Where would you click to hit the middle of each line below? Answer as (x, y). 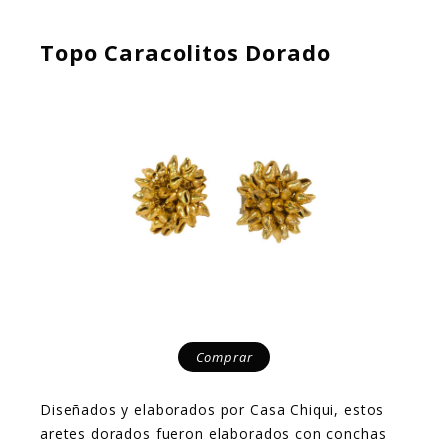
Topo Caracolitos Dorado (185, 52)
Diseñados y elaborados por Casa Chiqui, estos (212, 409)
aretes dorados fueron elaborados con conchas (213, 433)
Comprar (224, 356)
